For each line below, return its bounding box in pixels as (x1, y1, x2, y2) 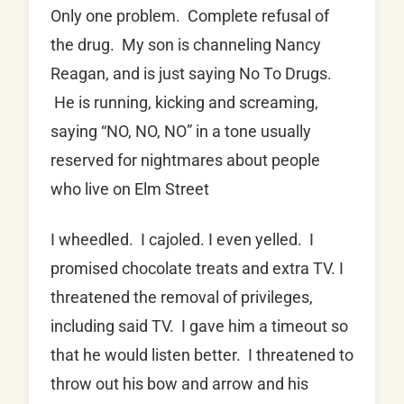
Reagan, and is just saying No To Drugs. (50, 64, 332, 84)
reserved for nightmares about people (50, 151, 320, 170)
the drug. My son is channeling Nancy (50, 35, 321, 55)
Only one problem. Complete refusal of (50, 6, 329, 26)
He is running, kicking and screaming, (50, 93, 318, 113)
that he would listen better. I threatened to (50, 345, 353, 365)
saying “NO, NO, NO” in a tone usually (50, 122, 311, 142)
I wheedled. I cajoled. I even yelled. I (50, 230, 314, 250)
